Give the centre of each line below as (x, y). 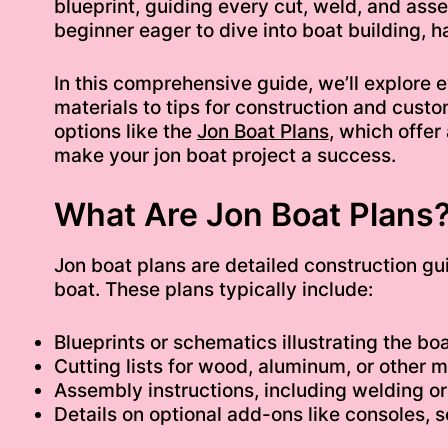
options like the (125, 131)
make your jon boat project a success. (224, 155)
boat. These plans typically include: (213, 290)
